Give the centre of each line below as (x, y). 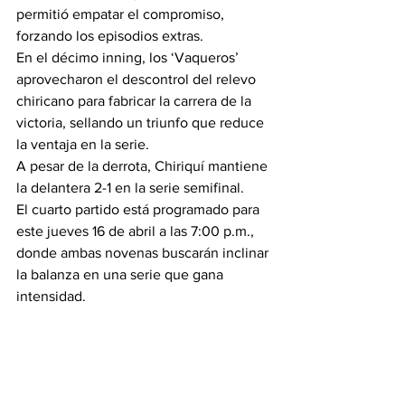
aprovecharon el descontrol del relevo (138, 79)
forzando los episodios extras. (110, 36)
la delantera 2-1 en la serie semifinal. (130, 188)
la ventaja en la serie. (83, 144)
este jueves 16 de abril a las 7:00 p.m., (137, 231)
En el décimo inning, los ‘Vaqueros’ (129, 57)
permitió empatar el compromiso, (122, 14)
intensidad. (51, 296)
